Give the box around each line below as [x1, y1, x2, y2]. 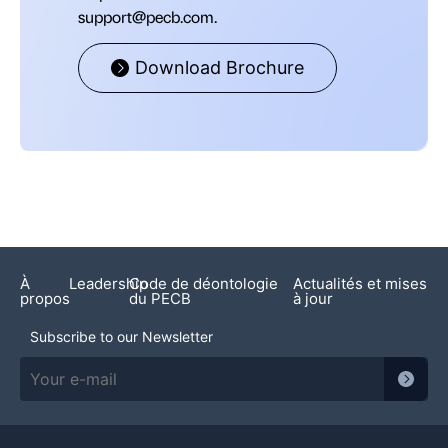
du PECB [128, 289, 191, 309]
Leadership [68, 274, 148, 294]
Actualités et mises [292, 274, 427, 294]
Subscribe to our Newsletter [30, 328, 213, 346]
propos [20, 289, 70, 309]
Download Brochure [135, 57, 304, 79]
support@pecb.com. [78, 5, 217, 27]
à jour [292, 289, 333, 309]
